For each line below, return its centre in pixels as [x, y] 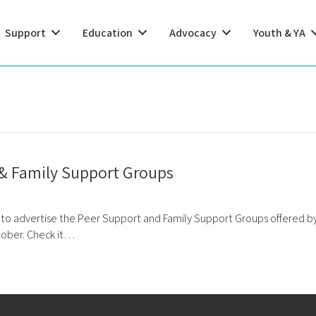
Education [108, 32]
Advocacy [193, 32]
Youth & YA [279, 32]
